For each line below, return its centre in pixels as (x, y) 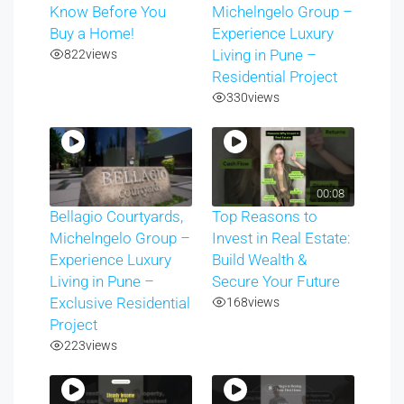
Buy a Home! (92, 34)
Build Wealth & (260, 261)
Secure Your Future (276, 282)
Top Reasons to (265, 217)
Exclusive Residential (120, 304)
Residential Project (275, 78)
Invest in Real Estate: (282, 239)
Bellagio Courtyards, (116, 217)
